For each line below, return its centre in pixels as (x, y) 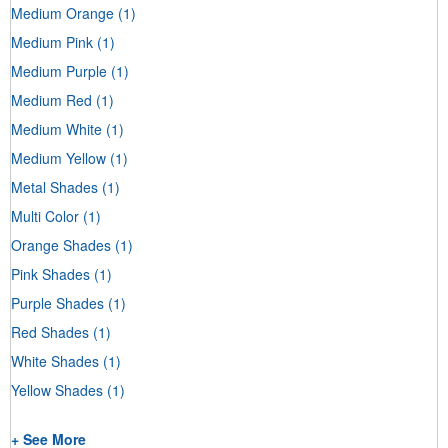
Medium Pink (52, 41)
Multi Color (45, 215)
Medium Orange (62, 12)
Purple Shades (57, 302)
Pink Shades (50, 273)
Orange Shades (61, 244)
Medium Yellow (58, 157)
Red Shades (50, 331)
